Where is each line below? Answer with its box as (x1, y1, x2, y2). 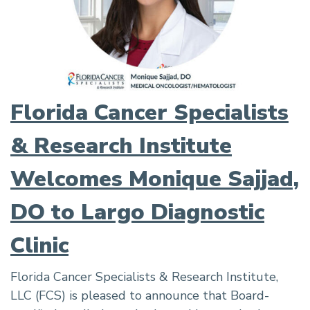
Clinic (10, 230, 69, 261)
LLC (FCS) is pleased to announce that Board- (10, 287, 269, 304)
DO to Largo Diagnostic (10, 197, 264, 228)
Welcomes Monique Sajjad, (10, 164, 299, 194)
